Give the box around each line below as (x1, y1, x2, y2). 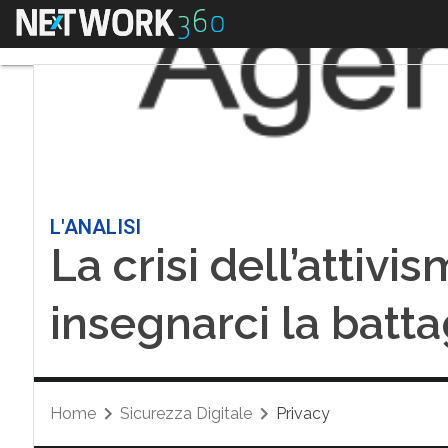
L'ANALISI (49, 215, 141, 239)
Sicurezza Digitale (119, 404, 252, 423)
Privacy (275, 404, 330, 423)
